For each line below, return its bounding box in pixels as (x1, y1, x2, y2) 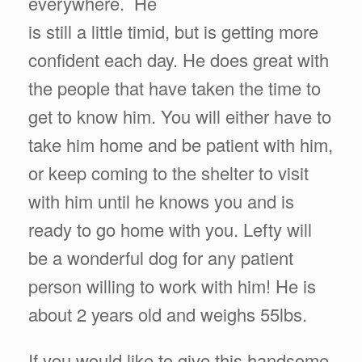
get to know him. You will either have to (28, 103, 331, 128)
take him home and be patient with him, (28, 131, 333, 157)
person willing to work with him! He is (28, 272, 316, 298)
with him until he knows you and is (28, 187, 294, 213)
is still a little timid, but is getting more (28, 18, 318, 44)
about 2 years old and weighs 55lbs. (28, 301, 307, 326)
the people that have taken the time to (28, 74, 321, 100)
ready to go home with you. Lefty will (28, 216, 312, 242)
